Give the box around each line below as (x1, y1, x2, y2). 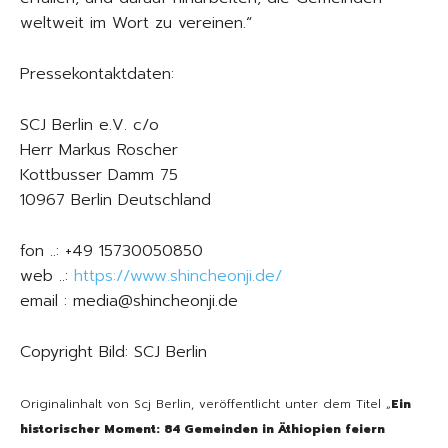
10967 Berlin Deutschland (20, 187, 211, 212)
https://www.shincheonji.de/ (74, 263, 282, 288)
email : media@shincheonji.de (20, 288, 238, 313)
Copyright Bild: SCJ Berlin (20, 339, 207, 364)
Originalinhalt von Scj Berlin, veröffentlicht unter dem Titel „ (20, 394, 391, 413)
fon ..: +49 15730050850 (20, 238, 203, 263)
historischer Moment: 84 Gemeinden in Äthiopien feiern (20, 419, 385, 438)
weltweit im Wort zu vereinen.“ (20, 10, 252, 35)
